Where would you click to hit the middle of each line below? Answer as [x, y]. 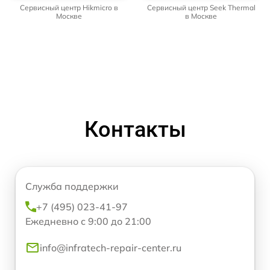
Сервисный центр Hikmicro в [69, 7]
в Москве [201, 16]
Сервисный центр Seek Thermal [201, 7]
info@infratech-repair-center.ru [111, 247]
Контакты [135, 129]
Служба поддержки [72, 186]
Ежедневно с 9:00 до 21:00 [88, 221]
